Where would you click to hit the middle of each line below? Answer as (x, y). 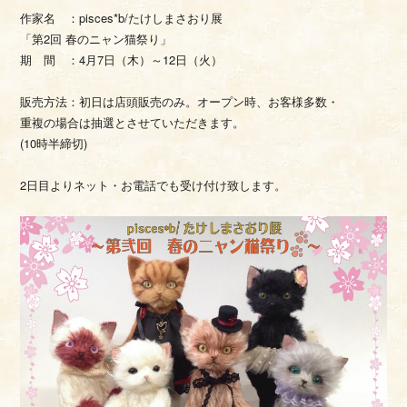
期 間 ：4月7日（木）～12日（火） (122, 60)
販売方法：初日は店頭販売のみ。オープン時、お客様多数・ (180, 101)
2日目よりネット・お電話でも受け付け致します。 (154, 185)
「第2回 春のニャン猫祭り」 (96, 39)
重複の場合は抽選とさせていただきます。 (133, 122)
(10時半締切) (54, 143)
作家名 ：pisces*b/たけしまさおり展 (122, 18)
